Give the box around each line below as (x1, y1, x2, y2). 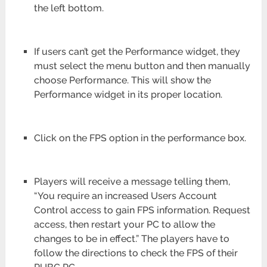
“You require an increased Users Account (33, 190, 217, 202)
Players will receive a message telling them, (33, 176, 230, 188)
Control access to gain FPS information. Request (33, 204, 250, 216)
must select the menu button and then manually (33, 60, 250, 72)
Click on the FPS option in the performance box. (33, 132, 246, 144)
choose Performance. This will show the (33, 74, 211, 86)
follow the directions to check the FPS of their (33, 247, 238, 259)
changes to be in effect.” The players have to (33, 233, 229, 245)
